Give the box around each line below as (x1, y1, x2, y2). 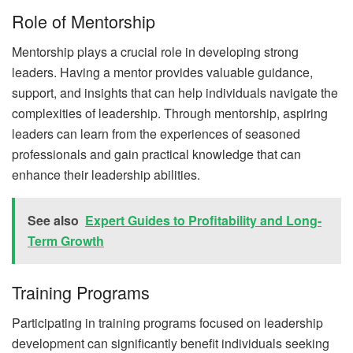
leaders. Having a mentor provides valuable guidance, (12, 62, 313, 81)
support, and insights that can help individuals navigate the (12, 83, 338, 102)
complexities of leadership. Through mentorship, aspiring (12, 103, 328, 122)
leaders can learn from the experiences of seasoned (12, 124, 300, 143)
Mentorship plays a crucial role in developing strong (12, 42, 299, 61)
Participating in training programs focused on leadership (12, 314, 323, 333)
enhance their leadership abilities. (12, 165, 200, 184)
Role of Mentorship (12, 8, 155, 33)
